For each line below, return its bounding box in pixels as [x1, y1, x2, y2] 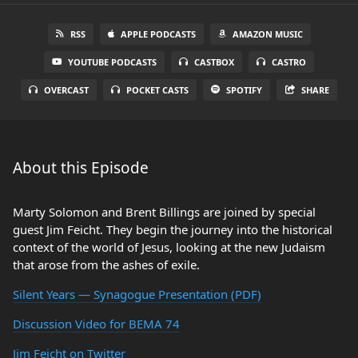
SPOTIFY [225, 84, 262, 96]
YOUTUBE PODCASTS [68, 56, 157, 68]
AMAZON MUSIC [232, 28, 303, 40]
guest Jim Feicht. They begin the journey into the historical [13, 221, 332, 237]
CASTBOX [194, 56, 234, 68]
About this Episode [13, 157, 149, 178]
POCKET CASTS [125, 84, 189, 96]
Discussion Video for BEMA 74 [13, 316, 180, 332]
